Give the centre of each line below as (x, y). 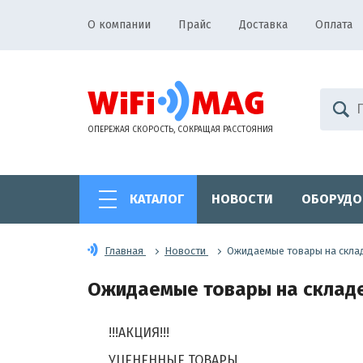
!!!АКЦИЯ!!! (139, 332)
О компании (119, 25)
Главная (124, 250)
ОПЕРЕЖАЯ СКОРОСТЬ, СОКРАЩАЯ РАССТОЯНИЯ (180, 130)
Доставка (263, 25)
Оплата (334, 25)
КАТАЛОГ (157, 199)
